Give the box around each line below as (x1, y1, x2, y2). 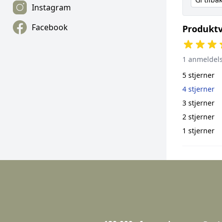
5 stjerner (182, 70, 215, 80)
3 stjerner (182, 98, 215, 108)
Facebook (32, 22, 68, 33)
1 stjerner (182, 125, 215, 135)
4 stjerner (182, 84, 215, 94)
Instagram (32, 2, 71, 13)
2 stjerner (182, 111, 215, 121)
